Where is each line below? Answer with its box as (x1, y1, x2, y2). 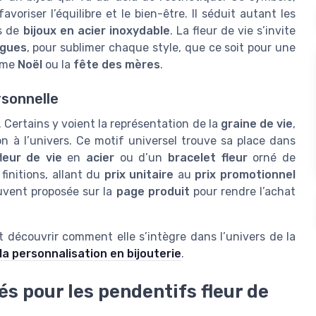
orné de (247, 151, 296, 165)
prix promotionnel (195, 168, 296, 182)
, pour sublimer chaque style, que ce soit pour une (26, 40, 296, 54)
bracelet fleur (168, 151, 248, 165)
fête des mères (73, 57, 160, 71)
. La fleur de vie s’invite (169, 23, 296, 37)
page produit (116, 185, 190, 199)
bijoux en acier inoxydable (23, 23, 170, 37)
